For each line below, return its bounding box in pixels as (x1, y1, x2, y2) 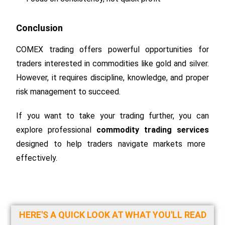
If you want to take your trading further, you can (16, 110, 209, 121)
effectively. (16, 153, 58, 163)
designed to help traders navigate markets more (16, 139, 206, 149)
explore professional (16, 125, 96, 135)
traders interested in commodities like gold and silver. (16, 58, 209, 68)
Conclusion (16, 22, 63, 33)
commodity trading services (96, 125, 209, 135)
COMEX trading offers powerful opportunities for (16, 44, 209, 54)
